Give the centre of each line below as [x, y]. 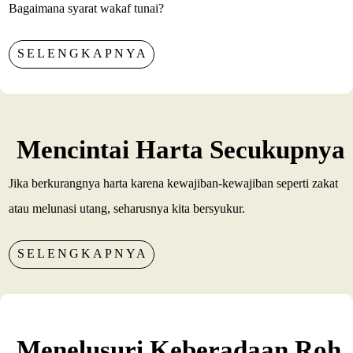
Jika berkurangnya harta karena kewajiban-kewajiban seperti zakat [174, 183]
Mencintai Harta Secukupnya [181, 149]
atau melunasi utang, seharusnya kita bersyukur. [127, 208]
